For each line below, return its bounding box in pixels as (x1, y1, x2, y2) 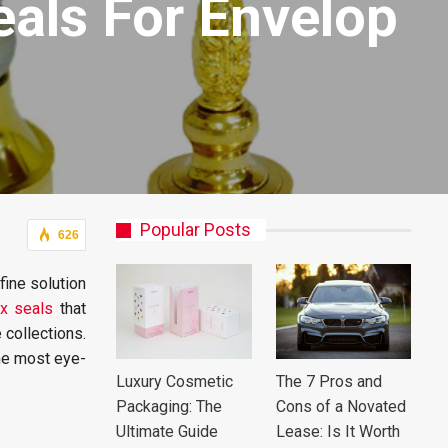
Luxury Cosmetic (116, 371, 233, 391)
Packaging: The (116, 396, 222, 416)
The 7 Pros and (275, 371, 382, 391)
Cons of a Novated (275, 396, 406, 416)
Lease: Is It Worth (275, 421, 400, 441)
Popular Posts (140, 219, 251, 240)
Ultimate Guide (116, 421, 218, 441)
